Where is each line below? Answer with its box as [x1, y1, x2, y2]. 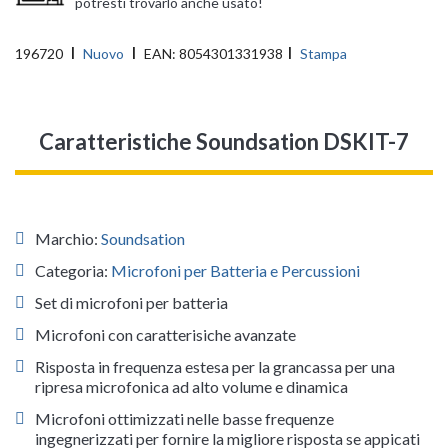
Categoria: [35, 261, 111, 281]
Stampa [300, 45, 347, 63]
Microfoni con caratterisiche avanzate [35, 325, 296, 345]
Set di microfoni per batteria [35, 293, 228, 313]
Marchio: [35, 229, 101, 249]
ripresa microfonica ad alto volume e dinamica [35, 377, 348, 397]
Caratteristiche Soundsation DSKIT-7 [39, 128, 409, 156]
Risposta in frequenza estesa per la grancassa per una [35, 357, 395, 377]
